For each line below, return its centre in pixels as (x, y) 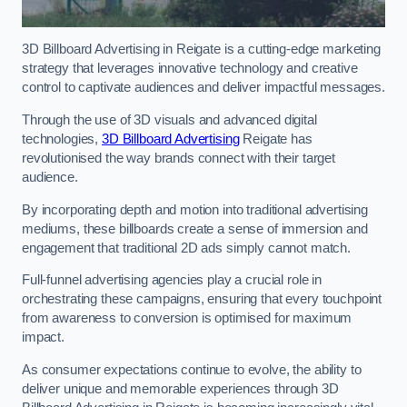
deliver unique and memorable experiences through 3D (180, 388)
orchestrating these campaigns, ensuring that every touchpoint (202, 299)
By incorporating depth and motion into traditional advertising (195, 209)
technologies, (62, 139)
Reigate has (276, 139)
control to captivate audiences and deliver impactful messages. (203, 88)
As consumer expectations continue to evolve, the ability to (192, 369)
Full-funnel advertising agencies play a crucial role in (172, 280)
